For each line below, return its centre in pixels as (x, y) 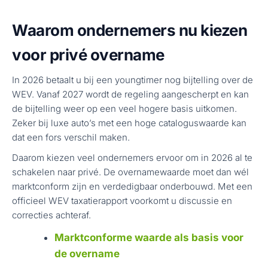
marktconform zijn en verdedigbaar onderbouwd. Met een (132, 186)
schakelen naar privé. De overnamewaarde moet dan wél (130, 172)
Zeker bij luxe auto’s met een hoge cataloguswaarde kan (129, 123)
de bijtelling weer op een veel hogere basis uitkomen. (124, 109)
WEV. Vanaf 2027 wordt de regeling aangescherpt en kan (130, 94)
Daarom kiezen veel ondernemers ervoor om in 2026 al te (132, 158)
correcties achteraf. (51, 215)
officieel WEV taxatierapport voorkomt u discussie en (122, 201)
